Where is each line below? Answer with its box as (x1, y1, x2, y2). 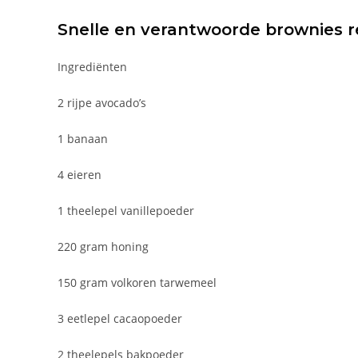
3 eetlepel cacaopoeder (58, 310, 182, 326)
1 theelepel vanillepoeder (58, 202, 194, 218)
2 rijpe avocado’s (58, 94, 146, 110)
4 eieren (58, 166, 101, 182)
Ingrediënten (58, 58, 127, 74)
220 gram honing (58, 238, 149, 254)
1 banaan (58, 130, 108, 146)
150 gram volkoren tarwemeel (58, 274, 217, 290)
